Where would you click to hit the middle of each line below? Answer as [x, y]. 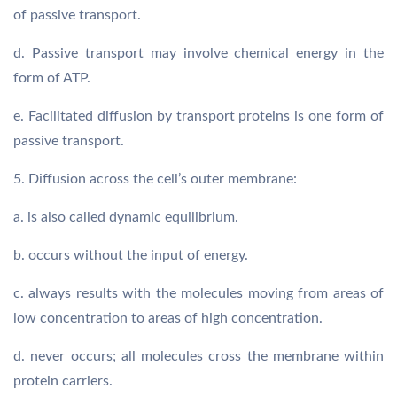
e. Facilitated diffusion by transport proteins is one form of [198, 116]
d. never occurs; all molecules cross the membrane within [198, 356]
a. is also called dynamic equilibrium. [126, 217]
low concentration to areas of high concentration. [168, 318]
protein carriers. [63, 381]
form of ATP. [52, 78]
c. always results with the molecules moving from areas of [198, 293]
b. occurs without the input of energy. [131, 255]
